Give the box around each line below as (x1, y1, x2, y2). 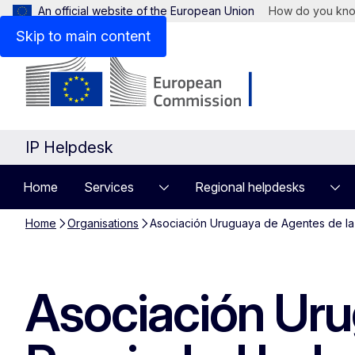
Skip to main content (16, 28, 151, 44)
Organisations (67, 216, 139, 230)
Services (84, 179, 134, 195)
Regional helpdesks (195, 179, 305, 195)
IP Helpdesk (25, 138, 113, 157)
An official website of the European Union (38, 4, 254, 17)
